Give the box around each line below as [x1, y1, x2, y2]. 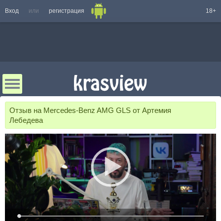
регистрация [49, 7, 84, 14]
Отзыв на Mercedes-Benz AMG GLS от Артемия [9, 106, 171, 114]
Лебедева [9, 115, 43, 124]
